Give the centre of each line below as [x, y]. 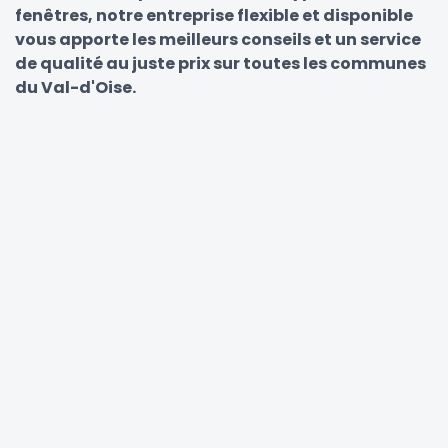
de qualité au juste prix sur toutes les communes [220, 63]
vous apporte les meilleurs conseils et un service [218, 39]
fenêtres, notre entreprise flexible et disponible [214, 15]
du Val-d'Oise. [75, 87]
